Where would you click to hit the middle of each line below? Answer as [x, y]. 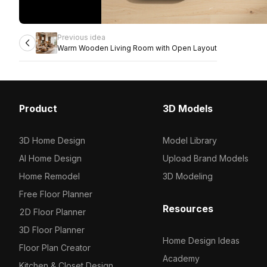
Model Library [190, 140]
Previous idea [81, 37]
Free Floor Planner [56, 194]
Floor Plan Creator [55, 248]
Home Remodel [49, 176]
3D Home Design [52, 140]
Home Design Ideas [201, 240]
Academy [181, 258]
